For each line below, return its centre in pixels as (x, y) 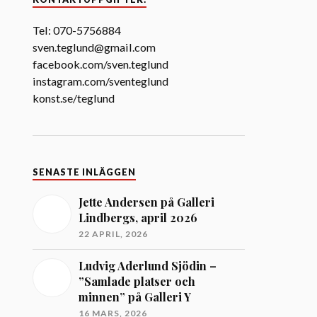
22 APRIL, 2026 (114, 234)
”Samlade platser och (137, 281)
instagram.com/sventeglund (101, 81)
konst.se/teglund (74, 98)
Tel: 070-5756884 (77, 30)
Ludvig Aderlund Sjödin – (148, 266)
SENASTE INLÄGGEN (85, 172)
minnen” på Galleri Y (135, 297)
